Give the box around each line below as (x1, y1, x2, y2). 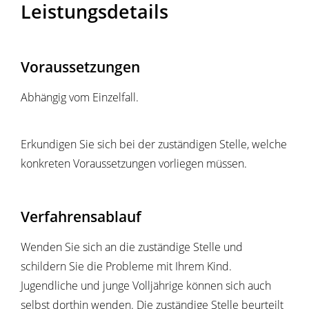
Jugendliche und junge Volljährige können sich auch (21, 278, 271, 294)
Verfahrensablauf (21, 206, 141, 227)
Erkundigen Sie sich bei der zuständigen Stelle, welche (21, 137, 287, 152)
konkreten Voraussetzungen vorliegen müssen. (21, 156, 247, 172)
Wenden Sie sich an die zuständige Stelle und (21, 239, 243, 255)
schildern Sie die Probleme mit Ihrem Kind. (21, 259, 232, 275)
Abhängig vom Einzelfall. (21, 90, 139, 106)
